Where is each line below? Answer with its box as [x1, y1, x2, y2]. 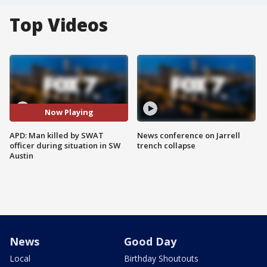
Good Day [124, 234, 176, 249]
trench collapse [137, 139, 195, 151]
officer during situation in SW [10, 139, 120, 151]
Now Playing [44, 107, 94, 118]
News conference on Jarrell [137, 129, 240, 141]
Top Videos [10, 13, 108, 37]
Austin [10, 150, 33, 161]
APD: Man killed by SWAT [10, 129, 104, 141]
